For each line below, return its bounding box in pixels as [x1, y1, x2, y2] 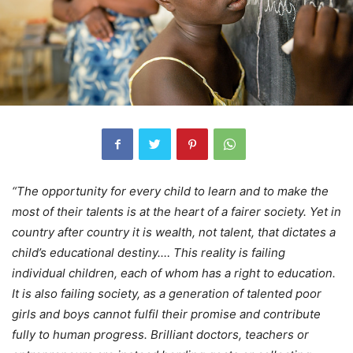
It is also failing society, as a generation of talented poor [12, 285, 321, 301]
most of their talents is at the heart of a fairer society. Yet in [12, 203, 341, 219]
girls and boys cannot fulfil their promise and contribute [12, 306, 321, 321]
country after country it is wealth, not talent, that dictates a [12, 224, 336, 240]
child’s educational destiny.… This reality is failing [12, 244, 285, 260]
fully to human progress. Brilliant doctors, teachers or [12, 326, 309, 342]
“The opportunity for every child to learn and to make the [12, 183, 329, 199]
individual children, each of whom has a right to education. [12, 265, 336, 281]
